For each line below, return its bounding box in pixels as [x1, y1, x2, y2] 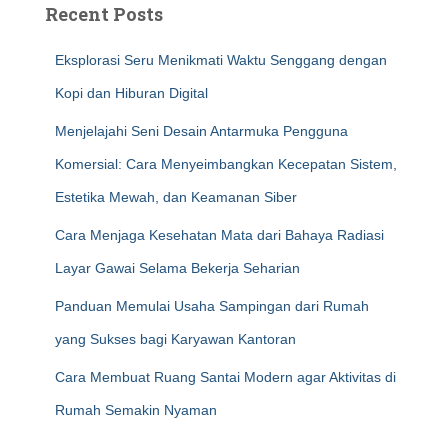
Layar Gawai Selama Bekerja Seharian [55, 260, 300, 276]
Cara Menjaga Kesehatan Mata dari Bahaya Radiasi [55, 227, 384, 243]
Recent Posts [45, 2, 163, 26]
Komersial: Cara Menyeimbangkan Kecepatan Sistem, [55, 156, 397, 172]
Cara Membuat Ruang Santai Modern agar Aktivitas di [55, 369, 396, 385]
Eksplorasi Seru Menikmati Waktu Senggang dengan [55, 52, 387, 68]
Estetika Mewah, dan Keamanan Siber [55, 189, 297, 205]
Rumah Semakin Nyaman [55, 402, 217, 418]
